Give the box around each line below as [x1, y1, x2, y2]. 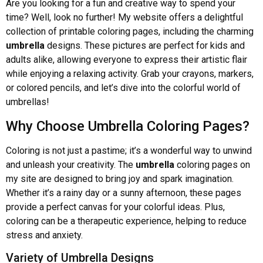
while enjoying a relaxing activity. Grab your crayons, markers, [6, 68, 254, 80]
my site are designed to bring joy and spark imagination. [6, 173, 234, 184]
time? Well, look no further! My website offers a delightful [6, 12, 243, 23]
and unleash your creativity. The [6, 159, 136, 170]
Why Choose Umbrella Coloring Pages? [6, 117, 249, 134]
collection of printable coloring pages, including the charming [6, 26, 254, 38]
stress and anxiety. [6, 229, 83, 241]
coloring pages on [174, 159, 250, 170]
